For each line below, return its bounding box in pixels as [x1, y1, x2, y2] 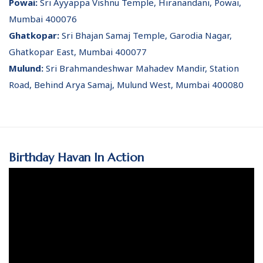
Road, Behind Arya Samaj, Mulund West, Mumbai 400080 [9, 79, 244, 90]
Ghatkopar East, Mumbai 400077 [9, 46, 147, 58]
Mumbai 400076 [9, 13, 77, 25]
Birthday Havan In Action [9, 150, 144, 165]
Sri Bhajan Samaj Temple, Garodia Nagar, [62, 29, 232, 41]
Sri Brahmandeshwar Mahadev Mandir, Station [46, 62, 239, 74]
